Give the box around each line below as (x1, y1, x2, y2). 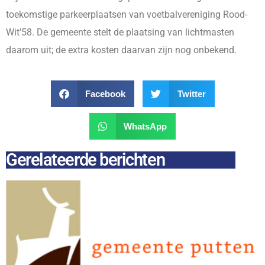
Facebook (85, 88, 125, 99)
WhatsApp (124, 121, 167, 131)
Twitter (177, 88, 206, 99)
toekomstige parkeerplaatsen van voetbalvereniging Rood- (6, 9, 247, 21)
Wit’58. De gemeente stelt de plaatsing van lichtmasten (6, 27, 234, 38)
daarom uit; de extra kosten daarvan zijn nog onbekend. (6, 44, 237, 56)
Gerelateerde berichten (6, 150, 165, 170)
